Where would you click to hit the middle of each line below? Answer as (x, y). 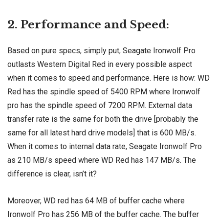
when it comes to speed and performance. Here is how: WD (109, 78)
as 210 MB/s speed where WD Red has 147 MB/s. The (102, 160)
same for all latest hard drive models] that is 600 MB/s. (102, 132)
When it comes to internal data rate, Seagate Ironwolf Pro (105, 146)
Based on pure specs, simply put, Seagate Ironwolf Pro (101, 50)
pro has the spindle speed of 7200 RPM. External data (100, 105)
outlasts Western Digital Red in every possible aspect (100, 64)
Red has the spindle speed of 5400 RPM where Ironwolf (104, 91)
